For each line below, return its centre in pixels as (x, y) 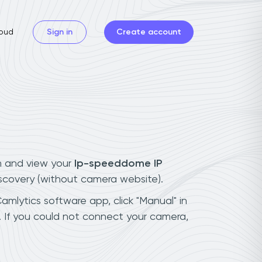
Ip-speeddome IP (118, 163)
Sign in (60, 32)
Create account (149, 32)
